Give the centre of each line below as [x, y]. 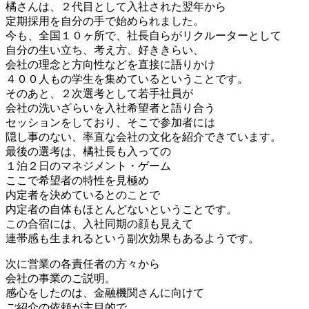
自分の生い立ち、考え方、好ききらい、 [105, 50]
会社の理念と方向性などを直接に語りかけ [110, 64]
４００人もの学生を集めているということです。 [127, 79]
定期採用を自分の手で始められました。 [105, 21]
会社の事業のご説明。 [61, 278]
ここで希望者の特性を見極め [77, 180]
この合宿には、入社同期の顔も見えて [99, 223]
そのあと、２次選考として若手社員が [99, 93]
